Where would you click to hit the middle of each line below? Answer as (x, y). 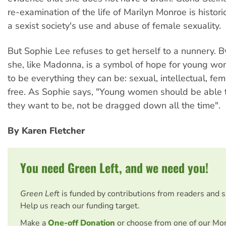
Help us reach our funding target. (80, 206)
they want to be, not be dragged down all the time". (114, 105)
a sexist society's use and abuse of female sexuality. (114, 25)
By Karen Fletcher (46, 131)
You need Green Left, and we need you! (114, 168)
